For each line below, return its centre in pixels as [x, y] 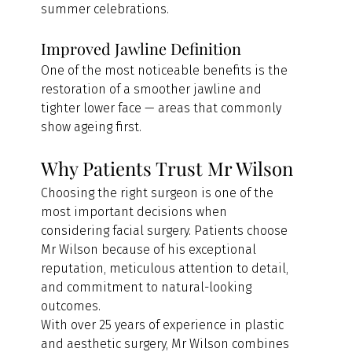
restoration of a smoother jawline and [153, 89]
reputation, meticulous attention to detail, [167, 268]
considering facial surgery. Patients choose [166, 230]
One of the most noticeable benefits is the [166, 70]
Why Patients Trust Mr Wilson [167, 168]
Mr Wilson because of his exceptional [150, 249]
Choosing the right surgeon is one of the [159, 192]
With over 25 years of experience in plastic [164, 324]
